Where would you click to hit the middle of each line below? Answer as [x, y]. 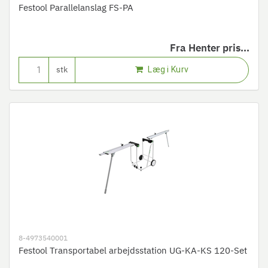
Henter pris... [219, 49]
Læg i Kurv [167, 69]
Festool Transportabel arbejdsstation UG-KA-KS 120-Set [133, 251]
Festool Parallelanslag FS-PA [76, 8]
